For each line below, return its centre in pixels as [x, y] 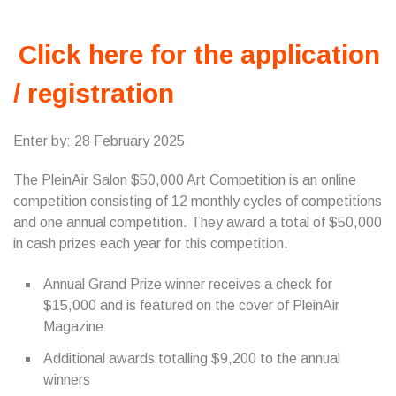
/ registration [94, 93]
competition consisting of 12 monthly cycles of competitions [198, 201]
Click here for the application [199, 54]
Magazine [73, 327]
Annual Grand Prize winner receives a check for [188, 284]
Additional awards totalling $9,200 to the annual [192, 358]
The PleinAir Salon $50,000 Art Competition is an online [185, 180]
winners [67, 380]
